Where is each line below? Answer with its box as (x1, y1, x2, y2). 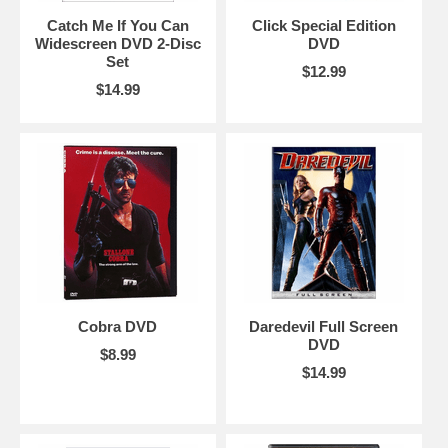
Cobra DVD (78, 317, 158, 335)
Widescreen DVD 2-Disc (34, 34, 201, 52)
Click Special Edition (251, 16, 396, 34)
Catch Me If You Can (46, 16, 189, 34)
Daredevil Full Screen (249, 317, 399, 335)
